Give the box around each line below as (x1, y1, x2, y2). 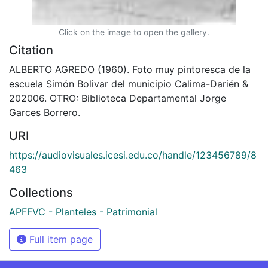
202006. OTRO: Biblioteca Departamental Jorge (9, 92, 226, 104)
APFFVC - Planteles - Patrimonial (9, 205, 157, 218)
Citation (9, 42, 53, 57)
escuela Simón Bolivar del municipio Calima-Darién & (9, 77, 248, 90)
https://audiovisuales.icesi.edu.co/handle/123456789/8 (9, 148, 257, 161)
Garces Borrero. (9, 106, 80, 118)
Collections (9, 185, 73, 200)
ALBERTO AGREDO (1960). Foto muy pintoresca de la (9, 63, 251, 75)
